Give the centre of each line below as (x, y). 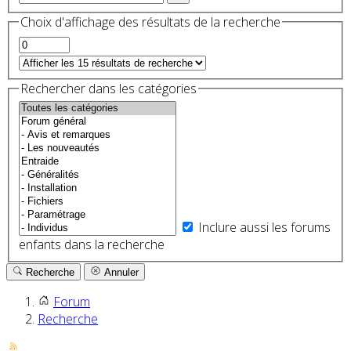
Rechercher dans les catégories (109, 88)
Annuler (119, 273)
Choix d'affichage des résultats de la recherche (150, 22)
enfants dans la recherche (92, 245)
